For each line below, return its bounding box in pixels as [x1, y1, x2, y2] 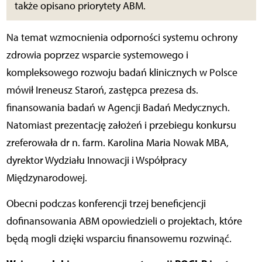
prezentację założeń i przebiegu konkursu [51, 119, 236, 132]
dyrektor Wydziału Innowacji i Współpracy [6, 154, 187, 167]
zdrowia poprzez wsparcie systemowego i [6, 49, 188, 62]
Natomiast [6, 119, 52, 132]
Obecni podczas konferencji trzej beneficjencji [6, 197, 206, 211]
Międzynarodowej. [6, 171, 87, 185]
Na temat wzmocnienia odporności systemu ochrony [6, 31, 237, 44]
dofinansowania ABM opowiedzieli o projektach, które [6, 215, 242, 228]
